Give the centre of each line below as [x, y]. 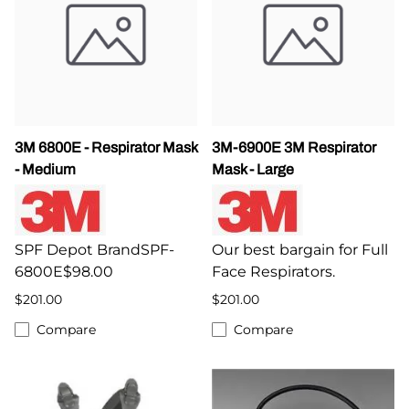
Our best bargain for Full [300, 249]
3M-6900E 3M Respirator [294, 147]
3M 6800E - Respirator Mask [106, 147]
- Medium [45, 169]
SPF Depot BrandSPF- [94, 249]
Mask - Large [253, 169]
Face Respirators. [273, 271]
